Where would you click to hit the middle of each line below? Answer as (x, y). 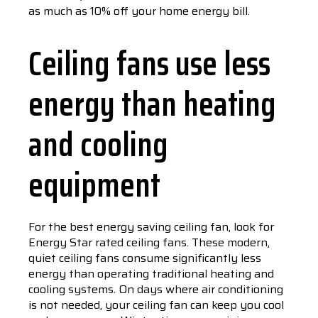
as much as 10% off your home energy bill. (141, 11)
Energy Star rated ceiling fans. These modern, (149, 242)
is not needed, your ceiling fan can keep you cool (156, 305)
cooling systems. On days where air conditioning (156, 289)
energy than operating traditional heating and (151, 274)
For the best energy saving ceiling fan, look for (151, 227)
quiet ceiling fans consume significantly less (145, 258)
